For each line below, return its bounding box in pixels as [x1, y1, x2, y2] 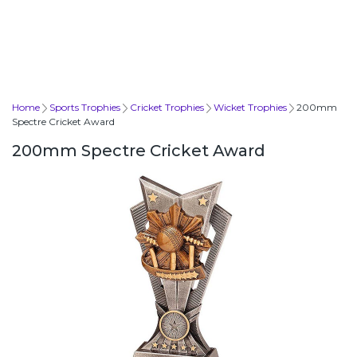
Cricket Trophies [130, 100, 204, 113]
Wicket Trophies [214, 100, 287, 113]
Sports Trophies [49, 100, 120, 113]
